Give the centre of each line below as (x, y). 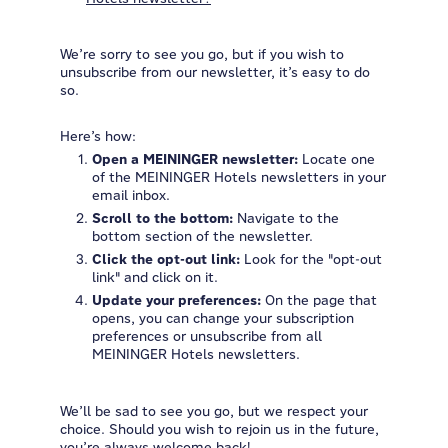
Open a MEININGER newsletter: (195, 159)
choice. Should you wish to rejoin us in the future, (219, 429)
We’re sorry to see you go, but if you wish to (202, 54)
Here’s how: (98, 136)
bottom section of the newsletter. (202, 236)
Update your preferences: (176, 300)
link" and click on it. (155, 277)
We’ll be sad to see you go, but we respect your (214, 411)
